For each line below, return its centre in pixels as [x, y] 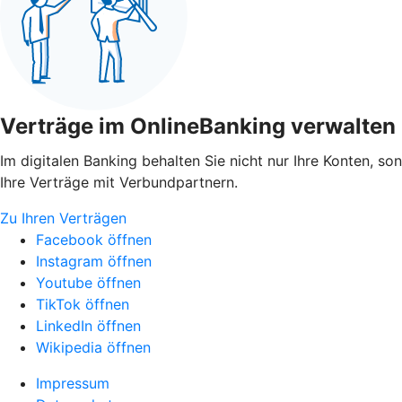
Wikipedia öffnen [93, 347]
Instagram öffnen [94, 261]
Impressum [73, 383]
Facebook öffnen [94, 240]
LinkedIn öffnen [88, 326]
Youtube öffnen [88, 283]
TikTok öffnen [83, 304]
